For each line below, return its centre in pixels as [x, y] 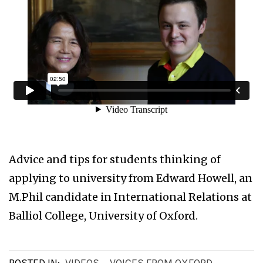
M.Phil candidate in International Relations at [130, 197]
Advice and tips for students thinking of [115, 160]
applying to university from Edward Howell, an [131, 178]
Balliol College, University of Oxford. [103, 216]
